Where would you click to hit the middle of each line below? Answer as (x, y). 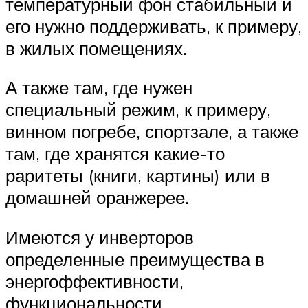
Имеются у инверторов (100, 237)
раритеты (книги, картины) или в (138, 176)
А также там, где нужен (99, 88)
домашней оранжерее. (97, 198)
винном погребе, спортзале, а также (152, 132)
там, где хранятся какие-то (115, 154)
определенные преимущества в (135, 259)
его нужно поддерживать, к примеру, (154, 26)
